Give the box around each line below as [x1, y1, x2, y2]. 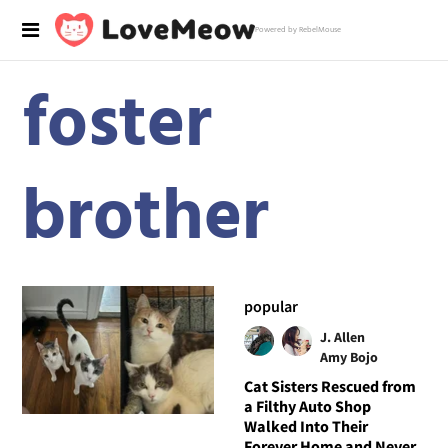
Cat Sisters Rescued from [243, 375, 416, 396]
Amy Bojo [319, 347, 378, 366]
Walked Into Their [243, 415, 368, 436]
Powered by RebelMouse [255, 24, 341, 36]
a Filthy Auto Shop [243, 395, 371, 416]
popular [243, 295, 298, 316]
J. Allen [319, 327, 365, 346]
